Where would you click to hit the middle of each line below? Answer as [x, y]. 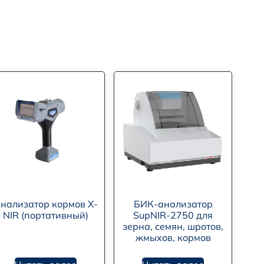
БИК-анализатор [173, 204]
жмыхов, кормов [173, 238]
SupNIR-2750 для [173, 215]
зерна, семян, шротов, [173, 227]
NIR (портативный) [46, 215]
